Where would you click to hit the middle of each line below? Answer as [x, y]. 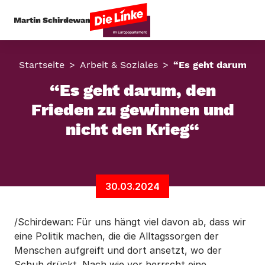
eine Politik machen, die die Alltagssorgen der [117, 236]
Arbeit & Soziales [119, 65]
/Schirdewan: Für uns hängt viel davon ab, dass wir [130, 222]
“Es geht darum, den [132, 90]
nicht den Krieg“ [132, 129]
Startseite [42, 65]
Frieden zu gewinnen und [132, 110]
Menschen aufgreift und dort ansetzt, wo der [118, 250]
